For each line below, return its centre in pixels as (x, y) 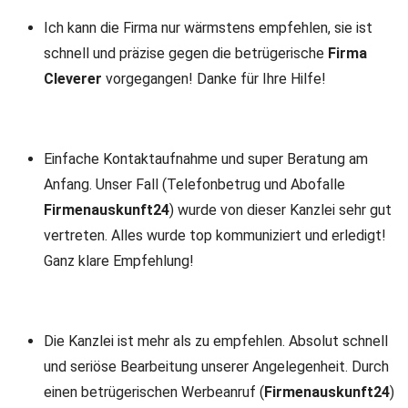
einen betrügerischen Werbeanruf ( (154, 392)
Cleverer (73, 79)
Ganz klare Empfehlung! (119, 261)
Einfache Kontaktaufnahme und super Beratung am (206, 159)
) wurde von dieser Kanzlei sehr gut (280, 210)
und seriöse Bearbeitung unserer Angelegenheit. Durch (216, 367)
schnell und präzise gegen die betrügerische (186, 53)
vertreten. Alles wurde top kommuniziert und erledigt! (215, 235)
